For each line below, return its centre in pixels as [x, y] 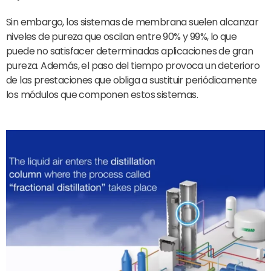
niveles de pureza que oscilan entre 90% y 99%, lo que [122, 37]
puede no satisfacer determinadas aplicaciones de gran [130, 51]
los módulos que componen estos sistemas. [102, 95]
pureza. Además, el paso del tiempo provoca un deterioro [133, 66]
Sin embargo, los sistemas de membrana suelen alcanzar [132, 22]
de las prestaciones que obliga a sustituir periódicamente [132, 80]
